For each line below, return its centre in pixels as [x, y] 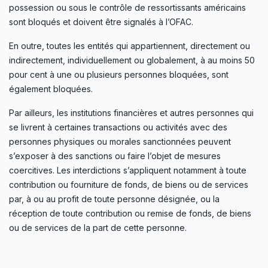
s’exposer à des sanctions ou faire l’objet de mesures [115, 156]
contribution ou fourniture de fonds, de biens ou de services [129, 184]
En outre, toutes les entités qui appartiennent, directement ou [130, 45]
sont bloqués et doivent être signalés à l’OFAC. [101, 22]
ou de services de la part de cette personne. [98, 227]
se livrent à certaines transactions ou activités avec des [118, 127]
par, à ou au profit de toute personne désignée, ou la [114, 199]
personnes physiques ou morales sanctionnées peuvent [120, 141]
